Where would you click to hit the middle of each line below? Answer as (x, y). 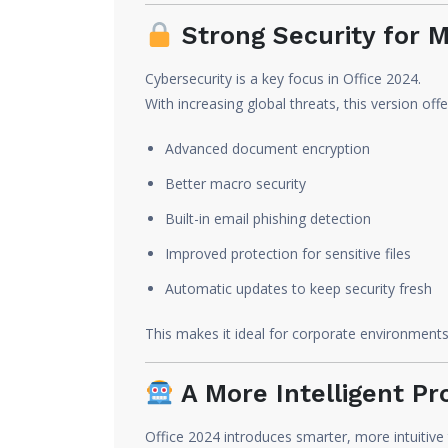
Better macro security (235, 183)
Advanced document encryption (267, 148)
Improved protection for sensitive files (288, 253)
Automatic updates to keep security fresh (298, 288)
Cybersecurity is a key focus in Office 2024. (283, 78)
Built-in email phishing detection (268, 218)
